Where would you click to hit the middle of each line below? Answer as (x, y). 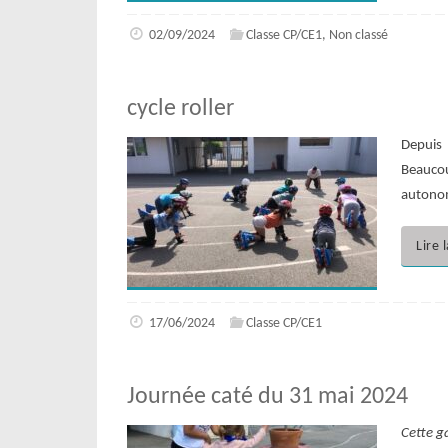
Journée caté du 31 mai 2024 (267, 396)
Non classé (359, 35)
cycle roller (180, 108)
